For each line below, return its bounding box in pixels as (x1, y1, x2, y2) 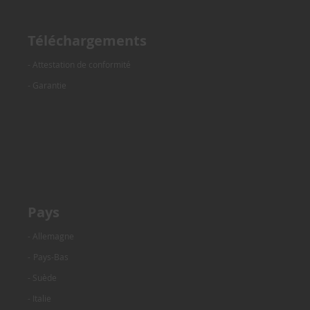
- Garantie (28, 79, 66, 91)
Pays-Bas (33, 250, 69, 262)
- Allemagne (28, 230, 74, 241)
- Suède (28, 271, 57, 283)
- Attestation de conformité (28, 58, 131, 70)
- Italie (28, 292, 51, 304)
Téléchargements (28, 30, 147, 50)
